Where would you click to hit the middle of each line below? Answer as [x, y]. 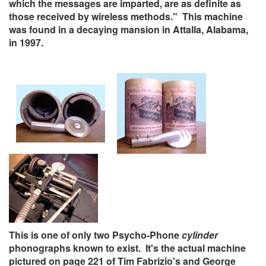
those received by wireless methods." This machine [126, 17]
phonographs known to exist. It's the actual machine [127, 248]
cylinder [200, 235]
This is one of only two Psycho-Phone [95, 235]
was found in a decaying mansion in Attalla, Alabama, [129, 30]
